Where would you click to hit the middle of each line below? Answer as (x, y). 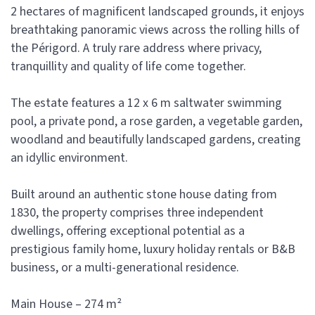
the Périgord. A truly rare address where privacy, (136, 48)
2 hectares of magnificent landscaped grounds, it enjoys (157, 12)
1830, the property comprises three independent (137, 213)
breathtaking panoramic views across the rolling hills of (155, 30)
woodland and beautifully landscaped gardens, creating (156, 140)
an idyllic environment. (69, 158)
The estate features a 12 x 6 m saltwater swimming (146, 103)
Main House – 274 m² (66, 304)
